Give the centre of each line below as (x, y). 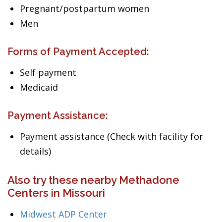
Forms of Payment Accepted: (78, 52)
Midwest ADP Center (63, 214)
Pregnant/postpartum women (84, 8)
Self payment (48, 72)
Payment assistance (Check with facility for (111, 136)
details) (35, 151)
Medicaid (39, 87)
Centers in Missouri (56, 193)
